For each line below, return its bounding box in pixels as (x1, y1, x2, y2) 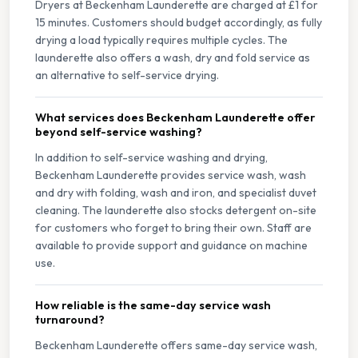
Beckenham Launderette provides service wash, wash (35, 168, 306, 183)
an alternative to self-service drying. (35, 68, 219, 83)
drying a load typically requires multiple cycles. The (35, 33, 288, 48)
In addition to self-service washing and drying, (35, 150, 268, 165)
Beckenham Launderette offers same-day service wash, (35, 338, 317, 353)
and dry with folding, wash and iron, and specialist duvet (35, 185, 316, 201)
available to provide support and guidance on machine (35, 238, 308, 253)
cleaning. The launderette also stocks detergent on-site (35, 203, 316, 218)
